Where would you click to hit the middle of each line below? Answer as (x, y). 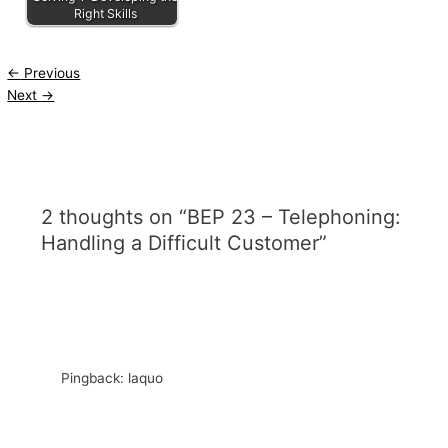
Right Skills (105, 14)
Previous (50, 72)
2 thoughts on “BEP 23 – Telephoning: (221, 216)
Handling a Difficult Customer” (184, 242)
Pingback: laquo (112, 378)
